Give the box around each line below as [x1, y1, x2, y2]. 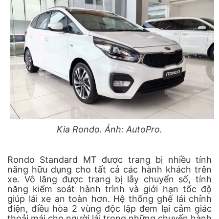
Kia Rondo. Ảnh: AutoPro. [57, 124, 162, 135]
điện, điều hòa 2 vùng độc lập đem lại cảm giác [7, 203, 212, 214]
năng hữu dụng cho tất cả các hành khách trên [7, 164, 212, 175]
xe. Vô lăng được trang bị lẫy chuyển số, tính [7, 174, 212, 185]
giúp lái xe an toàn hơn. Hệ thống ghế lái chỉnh [7, 194, 212, 204]
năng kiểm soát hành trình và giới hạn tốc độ [7, 184, 212, 195]
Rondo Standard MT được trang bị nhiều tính [7, 154, 212, 165]
